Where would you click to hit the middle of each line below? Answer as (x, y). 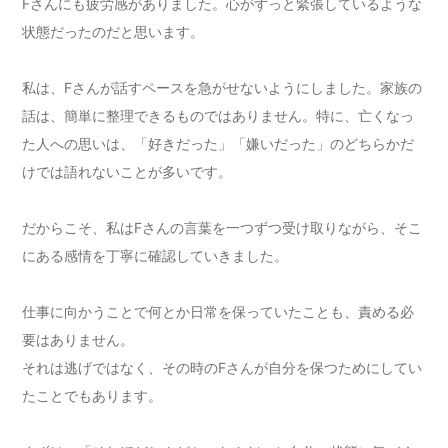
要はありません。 (78, 340)
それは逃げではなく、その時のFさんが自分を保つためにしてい (222, 368)
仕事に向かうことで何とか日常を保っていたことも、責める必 (218, 312)
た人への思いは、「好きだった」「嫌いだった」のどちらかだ (218, 144)
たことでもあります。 (92, 396)
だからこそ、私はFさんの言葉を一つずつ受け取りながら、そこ (222, 228)
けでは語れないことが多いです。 (127, 172)
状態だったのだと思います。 (113, 32)
